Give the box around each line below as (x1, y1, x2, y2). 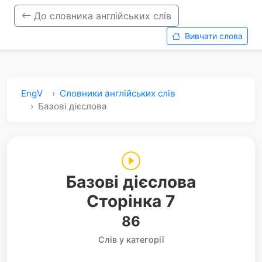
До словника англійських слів (31, 10, 171, 22)
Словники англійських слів (60, 88, 175, 99)
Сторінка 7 (87, 191, 175, 211)
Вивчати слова (182, 31, 243, 41)
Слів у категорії (98, 235, 164, 244)
